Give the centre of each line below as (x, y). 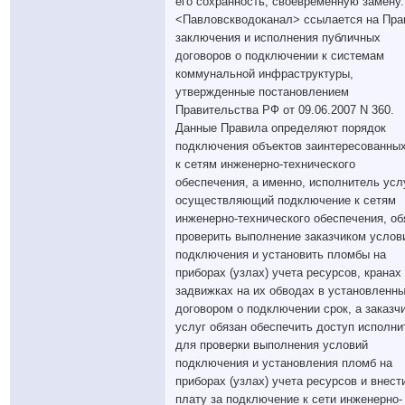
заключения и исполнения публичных (278, 38)
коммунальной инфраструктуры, (264, 74)
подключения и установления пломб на (284, 363)
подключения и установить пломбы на (281, 254)
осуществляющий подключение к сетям (286, 200)
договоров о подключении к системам (280, 56)
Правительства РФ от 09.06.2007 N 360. (285, 110)
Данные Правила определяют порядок (281, 128)
